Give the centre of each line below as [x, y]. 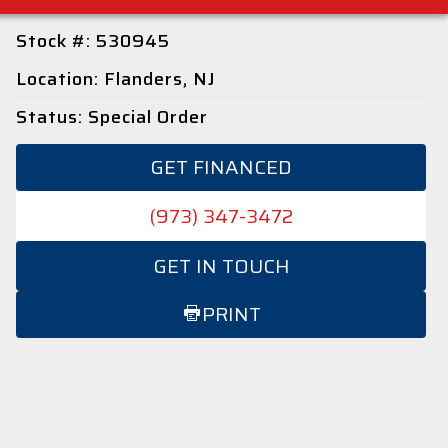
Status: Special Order [112, 117]
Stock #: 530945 [93, 41]
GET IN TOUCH [221, 266]
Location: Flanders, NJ [116, 79]
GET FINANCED [221, 167]
